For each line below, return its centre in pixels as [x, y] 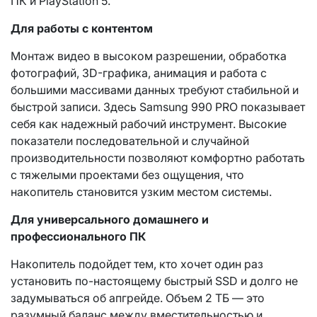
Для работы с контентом [82, 28]
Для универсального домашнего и [110, 219]
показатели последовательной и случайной [130, 140]
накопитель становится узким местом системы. [141, 191]
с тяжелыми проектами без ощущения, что [127, 174]
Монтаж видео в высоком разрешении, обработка [149, 56]
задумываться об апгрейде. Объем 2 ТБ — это [138, 298]
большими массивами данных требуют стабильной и [155, 90]
